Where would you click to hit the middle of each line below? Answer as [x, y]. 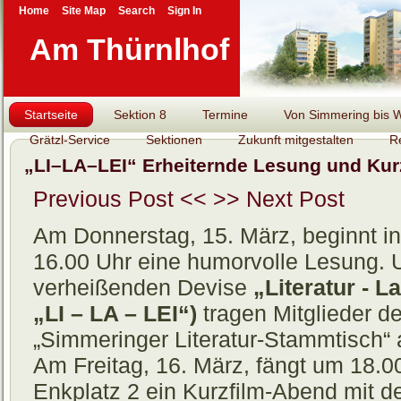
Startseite [51, 115]
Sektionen [174, 140]
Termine [225, 115]
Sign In [184, 11]
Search [136, 11]
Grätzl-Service [70, 140]
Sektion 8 [140, 115]
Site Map [83, 11]
